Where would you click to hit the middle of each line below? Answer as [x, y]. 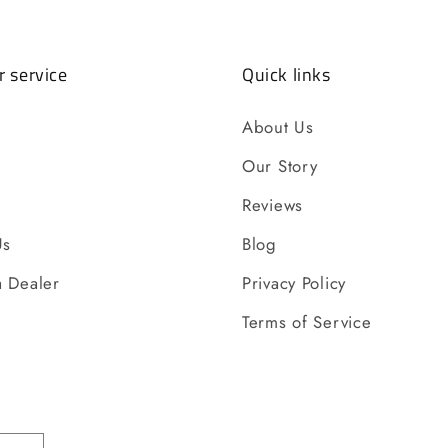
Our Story [280, 166]
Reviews [273, 205]
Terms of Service [307, 322]
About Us [278, 127]
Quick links [286, 75]
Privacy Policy [294, 283]
